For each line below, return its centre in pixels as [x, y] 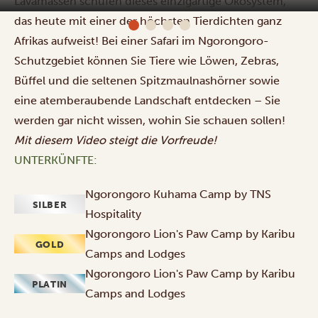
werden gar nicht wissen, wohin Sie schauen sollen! [150, 120]
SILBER [50, 205]
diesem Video [70, 140]
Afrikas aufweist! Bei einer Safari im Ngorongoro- [142, 40]
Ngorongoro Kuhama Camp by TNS [178, 194]
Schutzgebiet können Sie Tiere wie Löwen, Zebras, [147, 60]
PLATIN [50, 285]
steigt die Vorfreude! [161, 140]
